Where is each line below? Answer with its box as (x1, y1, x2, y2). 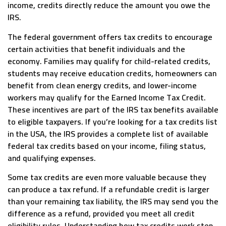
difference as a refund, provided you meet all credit (8, 206, 195, 221)
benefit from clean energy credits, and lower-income (8, 77, 197, 93)
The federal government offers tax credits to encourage (8, 29, 212, 44)
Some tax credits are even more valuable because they (8, 169, 206, 185)
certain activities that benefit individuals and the (8, 41, 185, 56)
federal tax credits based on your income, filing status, (8, 138, 206, 153)
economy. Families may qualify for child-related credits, (8, 53, 210, 69)
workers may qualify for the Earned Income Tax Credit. (8, 89, 206, 105)
